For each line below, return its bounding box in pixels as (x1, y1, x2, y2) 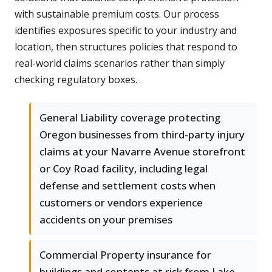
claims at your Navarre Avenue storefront (39, 144, 245, 159)
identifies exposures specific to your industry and (15, 24, 237, 38)
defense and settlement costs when (39, 178, 216, 193)
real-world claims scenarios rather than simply (15, 56, 225, 70)
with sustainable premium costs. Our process (15, 7, 219, 21)
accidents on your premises (39, 212, 172, 227)
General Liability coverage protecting (39, 110, 220, 125)
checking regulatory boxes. (15, 73, 137, 87)
